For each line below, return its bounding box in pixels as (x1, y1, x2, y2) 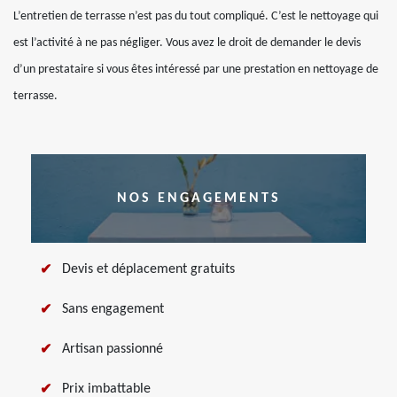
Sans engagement (62, 302, 164, 316)
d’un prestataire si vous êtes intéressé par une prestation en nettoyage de (13, 63, 378, 76)
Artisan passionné (62, 342, 163, 356)
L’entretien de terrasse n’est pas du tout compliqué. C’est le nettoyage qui (13, 10, 378, 23)
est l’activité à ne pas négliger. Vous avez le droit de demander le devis (13, 36, 361, 50)
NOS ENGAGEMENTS (116, 191, 281, 206)
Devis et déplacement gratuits (62, 262, 235, 276)
